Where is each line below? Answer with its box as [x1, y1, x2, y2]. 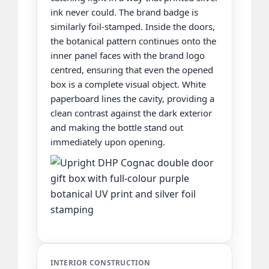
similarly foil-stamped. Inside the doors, [50, 20, 215, 32]
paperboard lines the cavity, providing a [50, 92, 214, 104]
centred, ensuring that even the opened [50, 63, 213, 76]
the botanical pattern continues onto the [50, 34, 216, 47]
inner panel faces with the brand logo [50, 49, 205, 61]
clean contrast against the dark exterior [50, 106, 212, 119]
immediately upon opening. [50, 135, 165, 148]
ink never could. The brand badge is [50, 5, 198, 18]
